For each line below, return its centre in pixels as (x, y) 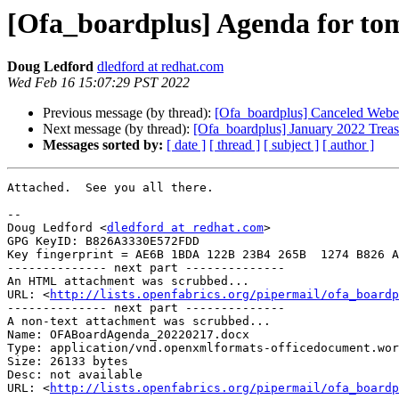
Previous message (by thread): (129, 113)
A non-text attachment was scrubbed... (139, 322)
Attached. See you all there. (110, 188)
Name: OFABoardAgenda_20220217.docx (128, 335)
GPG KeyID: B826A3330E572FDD (103, 241)
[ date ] (186, 145)
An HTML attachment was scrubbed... (128, 281)
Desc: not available (75, 375)
